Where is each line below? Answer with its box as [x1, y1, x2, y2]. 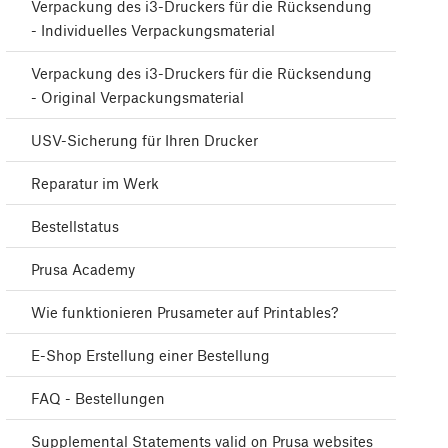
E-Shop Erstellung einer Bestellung [31, 346, 270, 365]
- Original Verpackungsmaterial [31, 88, 244, 107]
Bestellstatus [31, 217, 119, 236]
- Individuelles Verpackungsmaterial [31, 21, 275, 40]
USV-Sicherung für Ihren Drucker [31, 131, 258, 150]
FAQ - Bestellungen [31, 389, 165, 408]
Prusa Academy [31, 260, 135, 279]
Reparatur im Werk [31, 174, 159, 193]
